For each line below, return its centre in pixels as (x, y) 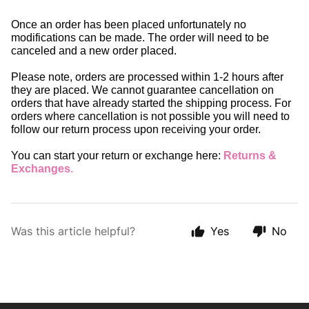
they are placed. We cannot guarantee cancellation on (142, 90)
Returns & (250, 156)
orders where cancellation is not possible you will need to (150, 116)
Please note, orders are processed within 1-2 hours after (147, 77)
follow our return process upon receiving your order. (136, 129)
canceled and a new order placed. (95, 51)
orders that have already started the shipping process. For (151, 103)
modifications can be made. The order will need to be (140, 38)
